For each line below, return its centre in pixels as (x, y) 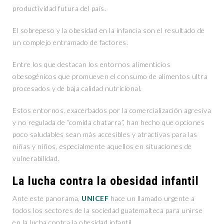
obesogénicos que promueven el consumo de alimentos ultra (110, 76)
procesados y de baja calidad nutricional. (77, 88)
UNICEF (95, 198)
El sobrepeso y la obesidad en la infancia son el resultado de (109, 30)
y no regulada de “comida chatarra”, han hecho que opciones (108, 122)
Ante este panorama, (47, 198)
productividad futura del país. (59, 8)
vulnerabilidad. (36, 158)
